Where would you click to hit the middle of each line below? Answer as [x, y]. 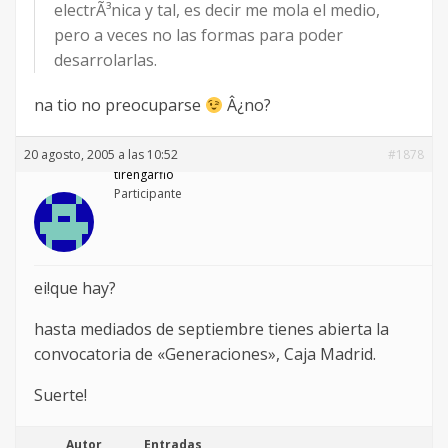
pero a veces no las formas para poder [198, 35]
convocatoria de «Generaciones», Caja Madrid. [205, 354]
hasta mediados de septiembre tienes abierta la [211, 329]
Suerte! [60, 395]
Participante [148, 194]
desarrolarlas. [105, 60]
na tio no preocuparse [119, 105]
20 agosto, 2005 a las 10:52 [101, 155]
